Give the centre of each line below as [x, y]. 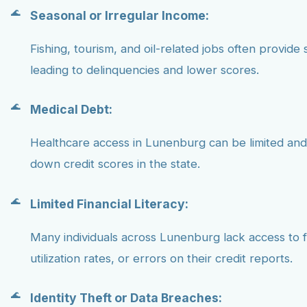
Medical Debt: [71, 110]
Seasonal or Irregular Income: [120, 15]
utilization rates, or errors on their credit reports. [161, 258]
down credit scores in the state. [115, 164]
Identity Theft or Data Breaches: [126, 298]
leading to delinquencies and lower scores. [145, 70]
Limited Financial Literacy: [109, 204]
